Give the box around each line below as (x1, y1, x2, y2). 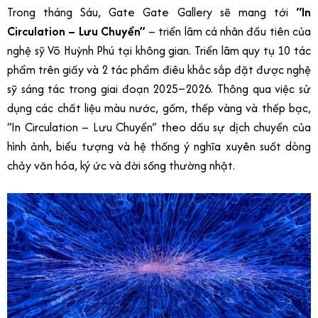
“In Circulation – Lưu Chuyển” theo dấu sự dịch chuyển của (7, 119, 311, 136)
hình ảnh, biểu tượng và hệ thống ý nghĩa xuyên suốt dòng (7, 138, 311, 155)
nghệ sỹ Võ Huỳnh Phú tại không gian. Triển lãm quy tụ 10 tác (7, 42, 311, 60)
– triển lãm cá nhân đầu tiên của (145, 23, 312, 40)
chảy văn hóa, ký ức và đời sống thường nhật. (7, 157, 238, 175)
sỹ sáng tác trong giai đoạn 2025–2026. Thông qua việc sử (7, 80, 311, 98)
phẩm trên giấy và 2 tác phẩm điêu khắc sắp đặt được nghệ (7, 61, 311, 79)
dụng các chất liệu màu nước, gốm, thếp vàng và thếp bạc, (7, 99, 311, 117)
